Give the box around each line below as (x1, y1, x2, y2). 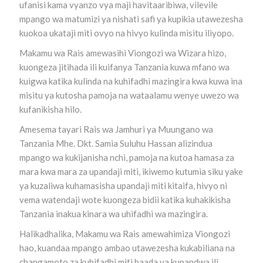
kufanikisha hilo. (19, 104, 83, 114)
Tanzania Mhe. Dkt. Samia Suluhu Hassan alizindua (19, 138, 213, 149)
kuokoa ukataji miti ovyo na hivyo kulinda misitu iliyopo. (19, 28, 235, 38)
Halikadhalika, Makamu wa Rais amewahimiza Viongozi (19, 228, 230, 239)
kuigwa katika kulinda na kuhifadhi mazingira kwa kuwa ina (19, 76, 242, 86)
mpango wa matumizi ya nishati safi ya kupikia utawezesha (19, 14, 243, 24)
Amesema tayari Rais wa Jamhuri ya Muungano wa (19, 124, 213, 134)
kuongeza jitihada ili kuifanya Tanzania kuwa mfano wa (19, 62, 230, 72)
